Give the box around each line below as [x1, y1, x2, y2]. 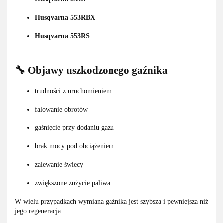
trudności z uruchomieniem [35, 87, 111, 95]
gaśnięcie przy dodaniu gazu [35, 124, 114, 132]
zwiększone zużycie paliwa [35, 179, 110, 187]
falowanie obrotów [35, 106, 88, 113]
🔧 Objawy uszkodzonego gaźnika [15, 64, 168, 76]
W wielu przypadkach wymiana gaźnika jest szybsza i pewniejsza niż [15, 198, 208, 206]
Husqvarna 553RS [35, 32, 90, 40]
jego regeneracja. [15, 207, 63, 215]
